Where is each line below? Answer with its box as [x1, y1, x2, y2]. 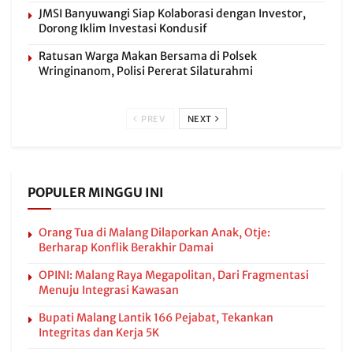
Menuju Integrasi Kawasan [39, 283, 179, 297]
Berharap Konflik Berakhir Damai [39, 240, 214, 255]
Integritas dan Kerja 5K [39, 325, 159, 340]
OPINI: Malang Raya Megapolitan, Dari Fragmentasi [39, 268, 309, 282]
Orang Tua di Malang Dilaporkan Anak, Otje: [39, 225, 270, 240]
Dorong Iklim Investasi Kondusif [39, 21, 207, 35]
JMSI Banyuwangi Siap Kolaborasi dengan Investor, [39, 6, 306, 20]
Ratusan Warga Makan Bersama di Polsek [39, 49, 257, 63]
